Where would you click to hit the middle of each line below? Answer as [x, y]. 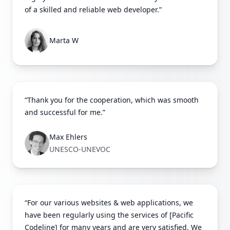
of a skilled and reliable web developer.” [93, 10]
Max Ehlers [68, 137]
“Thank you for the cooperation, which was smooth [112, 100]
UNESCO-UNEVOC [80, 149]
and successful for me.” [65, 112]
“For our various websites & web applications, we [109, 203]
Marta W [64, 41]
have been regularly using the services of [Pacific [109, 215]
